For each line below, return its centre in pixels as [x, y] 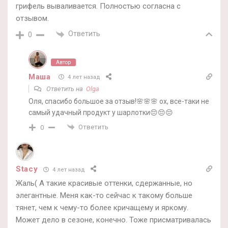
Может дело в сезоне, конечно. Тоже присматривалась [113, 220]
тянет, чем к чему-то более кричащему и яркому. [102, 208]
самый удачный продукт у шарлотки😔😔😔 [101, 112]
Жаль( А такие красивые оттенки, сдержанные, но [104, 183]
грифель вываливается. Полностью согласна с [98, 6]
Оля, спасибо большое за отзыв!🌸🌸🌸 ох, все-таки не [119, 101]
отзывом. [32, 19]
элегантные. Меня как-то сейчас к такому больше [104, 196]
